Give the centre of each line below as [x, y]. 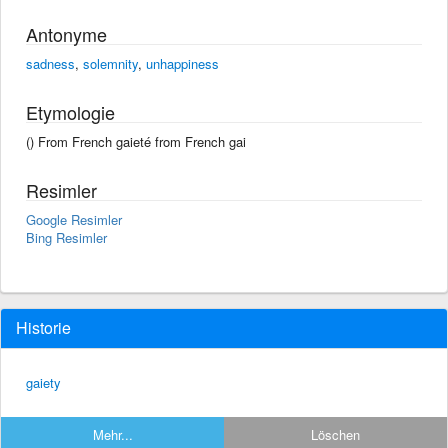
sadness [50, 63]
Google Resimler [74, 219]
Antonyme [66, 33]
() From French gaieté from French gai [136, 141]
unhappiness [182, 63]
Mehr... [112, 434]
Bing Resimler [66, 237]
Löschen [335, 434]
